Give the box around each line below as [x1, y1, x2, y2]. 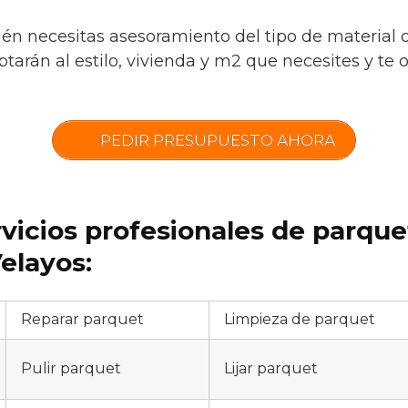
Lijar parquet [224, 360, 318, 377]
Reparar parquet [21, 311, 144, 328]
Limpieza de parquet [224, 311, 375, 328]
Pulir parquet [21, 360, 121, 377]
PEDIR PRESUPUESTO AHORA [96, 131, 335, 149]
